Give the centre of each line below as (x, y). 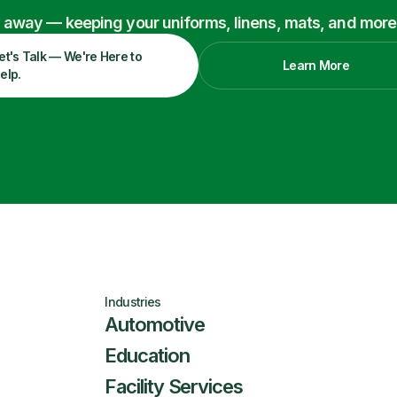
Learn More (316, 65)
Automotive (155, 324)
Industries (133, 302)
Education (147, 355)
